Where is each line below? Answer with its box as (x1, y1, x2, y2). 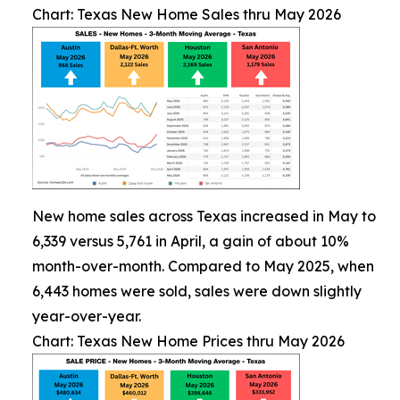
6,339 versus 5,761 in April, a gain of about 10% (32, 232, 349, 250)
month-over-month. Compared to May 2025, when (32, 257, 374, 275)
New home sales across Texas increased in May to (32, 207, 376, 225)
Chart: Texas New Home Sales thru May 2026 (32, 5, 341, 23)
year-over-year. (32, 307, 141, 325)
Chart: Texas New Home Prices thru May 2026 (32, 332, 345, 350)
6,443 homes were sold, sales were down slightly (32, 282, 362, 300)
